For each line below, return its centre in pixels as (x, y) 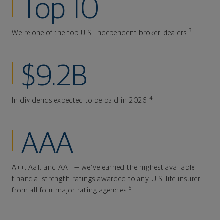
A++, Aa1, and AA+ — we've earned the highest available (103, 167)
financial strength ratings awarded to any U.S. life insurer (106, 179)
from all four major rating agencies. (70, 190)
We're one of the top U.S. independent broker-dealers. (100, 33)
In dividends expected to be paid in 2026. (81, 100)
